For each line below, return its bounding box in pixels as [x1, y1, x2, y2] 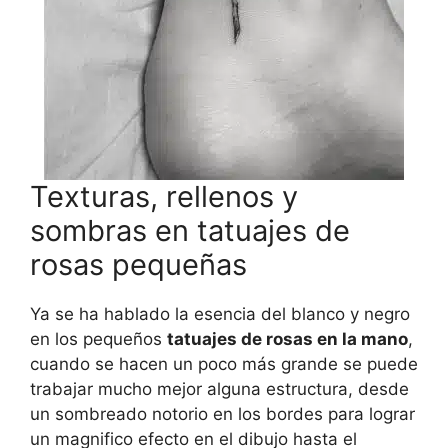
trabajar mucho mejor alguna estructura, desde [30, 379, 409, 400]
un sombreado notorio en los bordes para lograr [30, 404, 415, 425]
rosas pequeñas [30, 247, 247, 283]
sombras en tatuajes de [30, 213, 350, 249]
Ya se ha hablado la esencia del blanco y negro [30, 304, 410, 325]
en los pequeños [30, 329, 167, 350]
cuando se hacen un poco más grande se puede [30, 354, 418, 375]
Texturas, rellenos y [30, 179, 298, 215]
